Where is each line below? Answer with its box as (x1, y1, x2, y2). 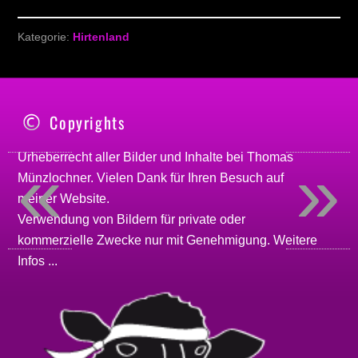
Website (60, 192, 107, 206)
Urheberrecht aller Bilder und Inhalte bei (18, 150, 248, 165)
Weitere (273, 233, 318, 248)
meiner (18, 192, 61, 206)
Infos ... (18, 254, 58, 268)
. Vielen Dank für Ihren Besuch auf (90, 171, 284, 185)
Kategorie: (18, 30, 74, 44)
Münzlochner (18, 171, 91, 185)
